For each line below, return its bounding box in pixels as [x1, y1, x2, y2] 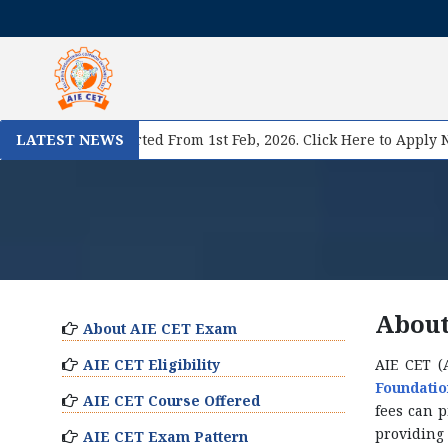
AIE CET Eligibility [83, 355, 220, 374]
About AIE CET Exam [83, 319, 237, 338]
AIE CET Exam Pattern [83, 427, 248, 446]
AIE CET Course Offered [83, 391, 260, 410]
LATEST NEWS [16, 130, 124, 149]
